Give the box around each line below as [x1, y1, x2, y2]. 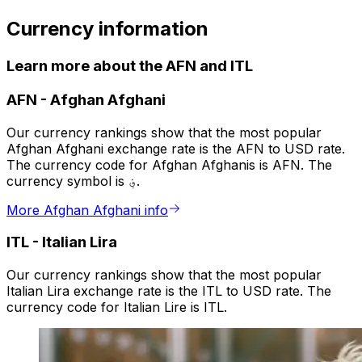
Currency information [6, 17, 208, 41]
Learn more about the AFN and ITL [6, 57, 253, 76]
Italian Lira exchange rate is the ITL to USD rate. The [6, 283, 331, 300]
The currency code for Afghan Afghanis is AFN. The [6, 156, 332, 173]
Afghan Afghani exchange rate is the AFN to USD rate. [6, 140, 345, 157]
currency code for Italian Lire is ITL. [6, 299, 227, 316]
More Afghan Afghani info [6, 201, 168, 218]
